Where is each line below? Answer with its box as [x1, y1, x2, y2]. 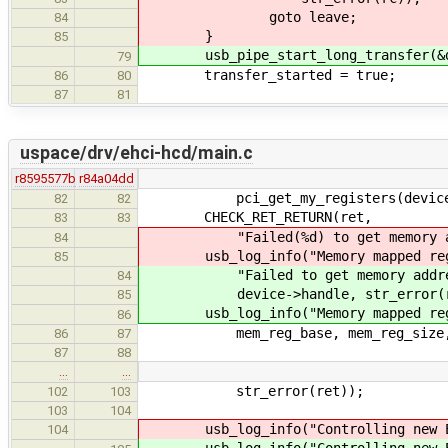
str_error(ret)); [140, 382, 364, 399]
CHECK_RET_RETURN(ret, [140, 208, 372, 225]
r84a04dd [78, 170, 134, 186]
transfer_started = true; [140, 66, 396, 83]
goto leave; [141, 8, 357, 25]
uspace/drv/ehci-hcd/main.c [19, 143, 253, 164]
